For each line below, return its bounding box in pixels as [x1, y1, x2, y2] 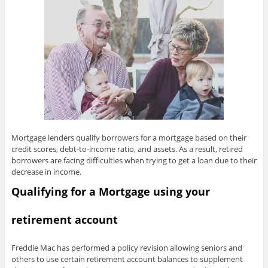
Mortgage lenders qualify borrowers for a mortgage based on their [11, 132, 246, 143]
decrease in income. [11, 166, 81, 177]
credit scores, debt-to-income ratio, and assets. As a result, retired [11, 143, 243, 154]
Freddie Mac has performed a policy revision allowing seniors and [11, 242, 242, 254]
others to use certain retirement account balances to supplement [11, 254, 243, 265]
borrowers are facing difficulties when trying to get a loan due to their [11, 154, 257, 166]
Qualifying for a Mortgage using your [11, 184, 210, 199]
